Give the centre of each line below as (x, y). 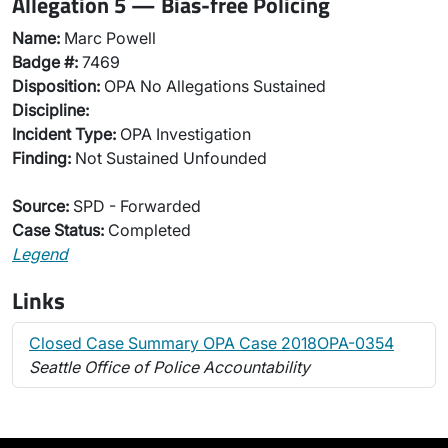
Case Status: (58, 230)
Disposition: (56, 86)
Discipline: (50, 110)
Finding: (41, 158)
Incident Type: (64, 134)
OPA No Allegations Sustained (213, 86)
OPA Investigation (183, 134)
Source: (40, 206)
